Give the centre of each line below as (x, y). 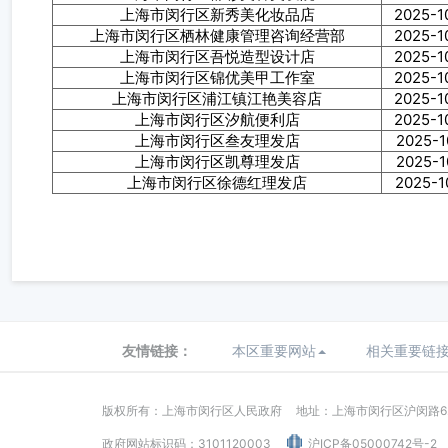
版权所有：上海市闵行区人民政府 (192, 410)
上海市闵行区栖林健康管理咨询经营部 (217, 35)
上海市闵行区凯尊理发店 (217, 161)
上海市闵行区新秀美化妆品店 (217, 14)
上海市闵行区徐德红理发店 (217, 182)
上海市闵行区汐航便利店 (217, 119)
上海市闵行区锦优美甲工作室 (217, 77)
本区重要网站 (274, 350)
